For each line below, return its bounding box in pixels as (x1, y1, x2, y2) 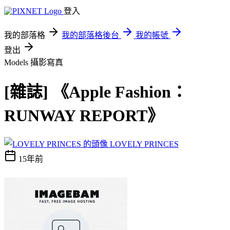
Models (4, 58, 30, 67)
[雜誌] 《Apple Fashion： (4, 83, 187, 102)
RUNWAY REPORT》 (4, 106, 164, 125)
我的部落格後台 (62, 31, 119, 40)
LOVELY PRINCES (110, 139, 179, 148)
